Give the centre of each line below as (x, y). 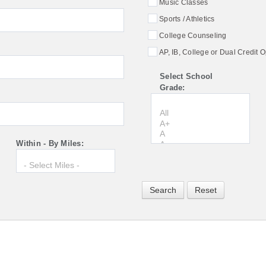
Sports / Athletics (187, 19)
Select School (186, 76)
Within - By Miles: (50, 143)
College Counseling (193, 35)
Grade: (172, 87)
